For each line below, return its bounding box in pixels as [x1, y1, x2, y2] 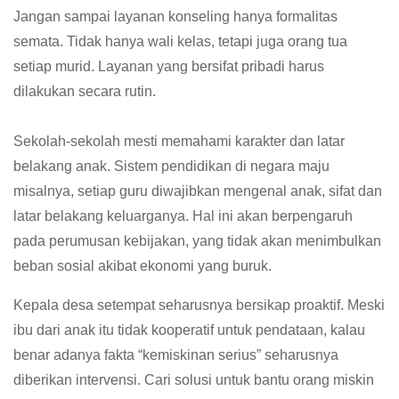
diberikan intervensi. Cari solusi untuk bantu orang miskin [13, 371, 374, 387]
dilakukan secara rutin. [13, 83, 156, 99]
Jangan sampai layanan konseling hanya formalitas [13, 8, 338, 24]
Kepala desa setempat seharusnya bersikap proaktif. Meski [13, 297, 385, 313]
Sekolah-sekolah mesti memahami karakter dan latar [13, 133, 345, 149]
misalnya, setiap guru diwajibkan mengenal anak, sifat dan [13, 183, 382, 199]
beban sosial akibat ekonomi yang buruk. [13, 257, 272, 273]
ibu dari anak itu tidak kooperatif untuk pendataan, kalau [13, 322, 365, 338]
